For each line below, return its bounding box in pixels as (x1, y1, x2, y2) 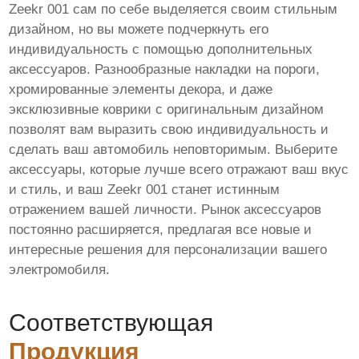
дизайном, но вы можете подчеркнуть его (9, 21, 269, 37)
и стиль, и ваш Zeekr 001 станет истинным (9, 181, 280, 197)
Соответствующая (9, 309, 214, 336)
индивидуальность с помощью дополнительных (9, 41, 313, 57)
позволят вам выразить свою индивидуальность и (9, 121, 329, 137)
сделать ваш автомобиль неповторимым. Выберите (9, 141, 338, 157)
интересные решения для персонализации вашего (9, 241, 328, 257)
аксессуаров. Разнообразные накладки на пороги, (9, 61, 321, 77)
